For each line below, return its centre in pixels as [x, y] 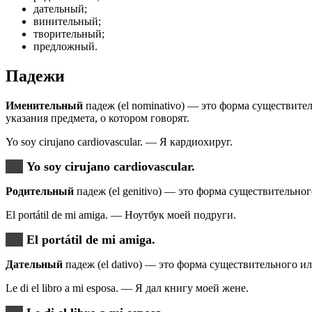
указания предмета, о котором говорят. [97, 118]
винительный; [67, 21]
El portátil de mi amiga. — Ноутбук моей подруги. [121, 214]
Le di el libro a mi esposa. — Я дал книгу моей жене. [127, 288]
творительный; [69, 34]
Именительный [44, 105]
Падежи [35, 76]
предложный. [65, 46]
